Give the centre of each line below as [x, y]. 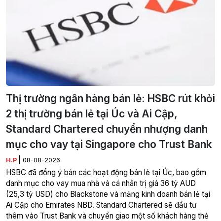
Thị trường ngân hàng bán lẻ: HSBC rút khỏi [110, 98]
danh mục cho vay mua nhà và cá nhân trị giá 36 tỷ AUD [101, 183]
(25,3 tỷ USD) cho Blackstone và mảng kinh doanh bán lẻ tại [108, 194]
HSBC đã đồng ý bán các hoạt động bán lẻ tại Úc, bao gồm [106, 172]
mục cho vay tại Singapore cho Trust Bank [109, 144]
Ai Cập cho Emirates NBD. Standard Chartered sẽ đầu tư [101, 205]
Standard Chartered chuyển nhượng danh [107, 129]
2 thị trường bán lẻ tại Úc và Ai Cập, [92, 113]
